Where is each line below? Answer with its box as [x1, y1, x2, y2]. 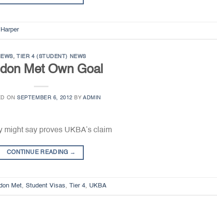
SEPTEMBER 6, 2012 [17, 95, 73, 101]
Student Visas [26, 182, 65, 189]
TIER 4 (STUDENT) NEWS [16, 53, 86, 60]
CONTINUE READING [7, 150, 70, 156]
